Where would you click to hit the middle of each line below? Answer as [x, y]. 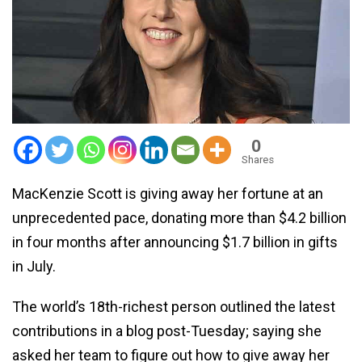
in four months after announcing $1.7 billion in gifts [175, 242]
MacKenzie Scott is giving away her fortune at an [168, 193]
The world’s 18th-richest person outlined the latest [174, 306]
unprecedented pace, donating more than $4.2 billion [179, 217]
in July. [34, 266]
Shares [258, 159]
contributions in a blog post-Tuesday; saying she [167, 330]
